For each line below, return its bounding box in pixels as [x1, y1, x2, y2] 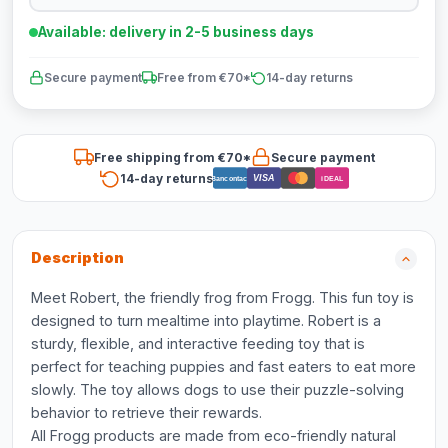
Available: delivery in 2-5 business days [38, 24, 314, 40]
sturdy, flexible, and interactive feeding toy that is [31, 335, 365, 352]
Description [31, 249, 124, 267]
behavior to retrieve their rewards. [31, 404, 262, 421]
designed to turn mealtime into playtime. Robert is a [31, 312, 381, 329]
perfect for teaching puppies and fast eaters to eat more [31, 358, 416, 375]
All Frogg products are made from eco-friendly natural [31, 427, 396, 444]
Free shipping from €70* [93, 149, 251, 165]
